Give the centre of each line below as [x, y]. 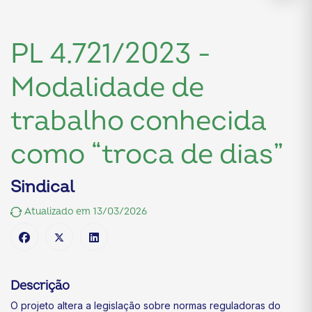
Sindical [42, 187]
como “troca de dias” [147, 154]
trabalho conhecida [139, 121]
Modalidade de [107, 87]
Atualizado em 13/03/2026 [85, 211]
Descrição [40, 286]
